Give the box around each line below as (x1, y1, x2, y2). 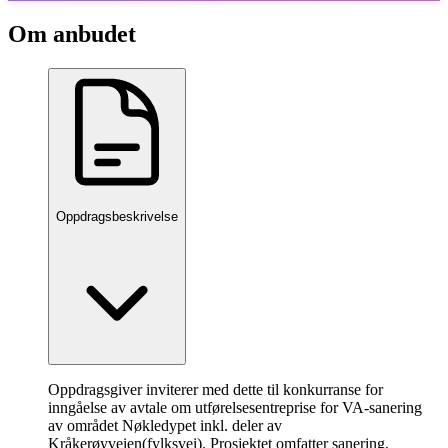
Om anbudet (8, 20, 136, 47)
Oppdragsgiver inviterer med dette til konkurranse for (48, 381, 383, 399)
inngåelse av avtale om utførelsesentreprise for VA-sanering (48, 399, 422, 417)
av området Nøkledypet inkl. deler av (48, 417, 282, 435)
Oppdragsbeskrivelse (56, 208, 178, 224)
